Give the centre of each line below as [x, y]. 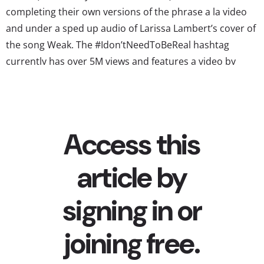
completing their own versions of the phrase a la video [126, 11]
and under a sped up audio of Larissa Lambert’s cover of [131, 28]
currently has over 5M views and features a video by [121, 61]
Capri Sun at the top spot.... [66, 77]
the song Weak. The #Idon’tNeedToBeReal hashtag [118, 44]
